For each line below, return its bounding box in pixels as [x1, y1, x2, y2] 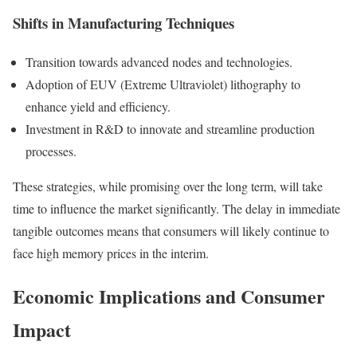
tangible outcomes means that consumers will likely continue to [13, 222, 329, 239]
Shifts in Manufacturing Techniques [13, 11, 234, 33]
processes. [25, 142, 76, 159]
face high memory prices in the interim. [13, 244, 209, 261]
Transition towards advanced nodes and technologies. [25, 53, 292, 70]
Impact [13, 316, 71, 344]
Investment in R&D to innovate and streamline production [25, 120, 315, 137]
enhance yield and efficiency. [25, 97, 171, 115]
